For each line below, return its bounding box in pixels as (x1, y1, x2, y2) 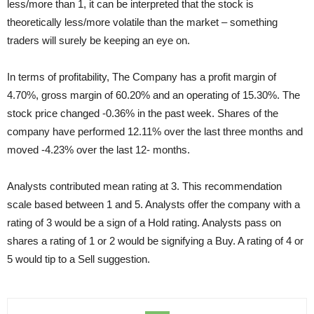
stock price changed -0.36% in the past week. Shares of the (7, 107, 278, 119)
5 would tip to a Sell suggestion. (7, 253, 150, 265)
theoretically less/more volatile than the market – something (7, 16, 278, 28)
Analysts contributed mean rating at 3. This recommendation (7, 180, 282, 192)
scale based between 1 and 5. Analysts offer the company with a (7, 198, 300, 210)
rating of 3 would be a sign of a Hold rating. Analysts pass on (7, 217, 281, 228)
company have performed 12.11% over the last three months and (7, 125, 303, 137)
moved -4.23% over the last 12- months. (7, 144, 190, 156)
